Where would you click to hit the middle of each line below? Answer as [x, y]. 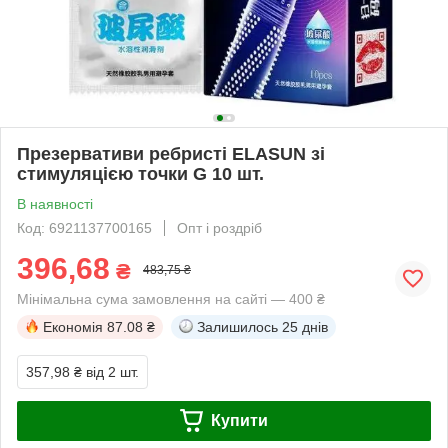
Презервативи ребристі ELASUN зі [171, 153]
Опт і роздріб [219, 227]
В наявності [55, 203]
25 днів [305, 326]
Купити [239, 420]
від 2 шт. [112, 371]
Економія [73, 326]
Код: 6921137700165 [84, 227]
